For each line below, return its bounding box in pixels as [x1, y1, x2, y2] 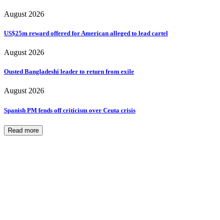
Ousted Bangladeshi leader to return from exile [4, 68, 134, 76]
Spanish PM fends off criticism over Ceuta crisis [4, 106, 136, 114]
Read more [8, 126, 39, 134]
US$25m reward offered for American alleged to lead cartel [4, 29, 168, 37]
